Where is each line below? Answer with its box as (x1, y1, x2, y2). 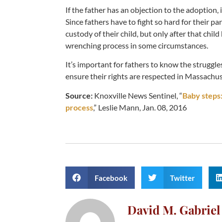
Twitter (170, 173, 195, 182)
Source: (65, 90, 93, 100)
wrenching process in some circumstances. (65, 40, 208, 50)
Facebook (94, 173, 127, 182)
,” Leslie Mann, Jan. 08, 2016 (93, 102, 187, 112)
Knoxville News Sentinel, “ (93, 90, 182, 100)
